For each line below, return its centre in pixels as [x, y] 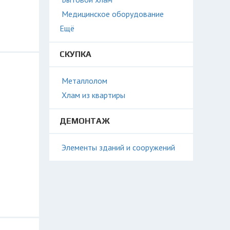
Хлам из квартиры [93, 95]
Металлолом [84, 81]
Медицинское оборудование [113, 14]
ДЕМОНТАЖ [85, 121]
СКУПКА [75, 54]
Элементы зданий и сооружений [118, 147]
